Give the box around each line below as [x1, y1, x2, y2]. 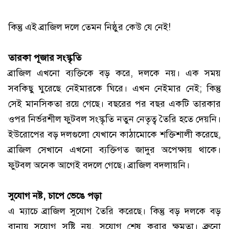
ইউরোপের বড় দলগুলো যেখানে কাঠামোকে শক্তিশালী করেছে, [8, 129, 221, 141]
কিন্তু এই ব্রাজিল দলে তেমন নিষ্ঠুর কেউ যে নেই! [8, 21, 171, 33]
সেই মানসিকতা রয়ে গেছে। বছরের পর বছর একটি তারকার [8, 98, 221, 110]
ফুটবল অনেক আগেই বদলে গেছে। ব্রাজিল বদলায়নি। [8, 159, 190, 171]
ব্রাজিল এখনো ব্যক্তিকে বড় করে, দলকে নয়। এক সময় [8, 67, 221, 79]
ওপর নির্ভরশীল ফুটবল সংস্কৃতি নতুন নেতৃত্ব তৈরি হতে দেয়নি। [8, 113, 221, 125]
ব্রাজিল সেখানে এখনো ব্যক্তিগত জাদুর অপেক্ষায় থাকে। [8, 144, 221, 156]
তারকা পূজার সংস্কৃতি [8, 52, 81, 64]
